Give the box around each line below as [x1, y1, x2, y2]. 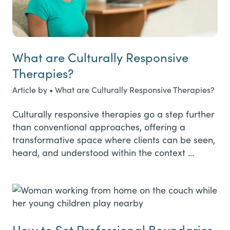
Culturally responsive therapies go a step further [12, 107, 215, 120]
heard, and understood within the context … [12, 146, 194, 159]
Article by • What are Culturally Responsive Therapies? [12, 84, 215, 95]
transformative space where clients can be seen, [12, 133, 215, 146]
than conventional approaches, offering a [12, 120, 185, 133]
